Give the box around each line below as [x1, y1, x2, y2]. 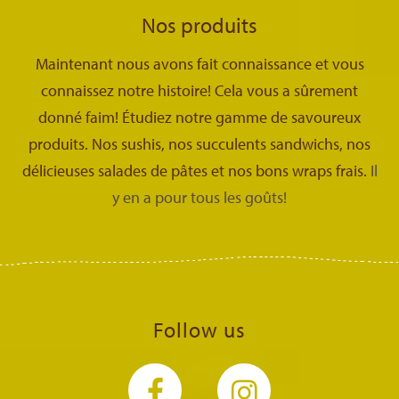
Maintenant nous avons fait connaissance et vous [35, 53, 364, 74]
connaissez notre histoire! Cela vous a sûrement [41, 79, 358, 101]
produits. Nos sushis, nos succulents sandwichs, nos [28, 133, 370, 154]
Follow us [153, 315, 246, 343]
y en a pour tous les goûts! [112, 186, 287, 208]
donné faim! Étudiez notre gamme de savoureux [38, 106, 361, 127]
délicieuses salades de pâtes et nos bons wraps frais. [21, 159, 370, 181]
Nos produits [142, 11, 257, 38]
